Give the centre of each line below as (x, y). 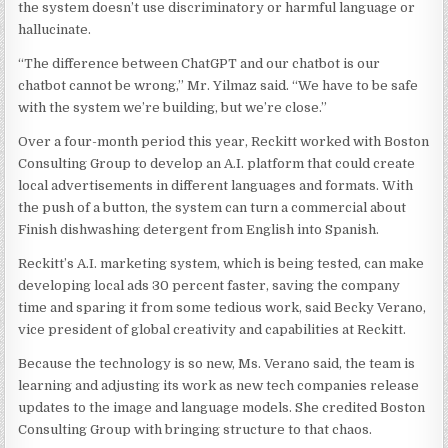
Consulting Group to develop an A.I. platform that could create (217, 163)
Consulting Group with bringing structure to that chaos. (195, 429)
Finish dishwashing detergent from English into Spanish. (199, 229)
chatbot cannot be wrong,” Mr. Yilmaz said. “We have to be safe (218, 85)
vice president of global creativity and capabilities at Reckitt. (212, 329)
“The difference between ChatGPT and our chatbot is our (199, 63)
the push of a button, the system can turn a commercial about (212, 207)
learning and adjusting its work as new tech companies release (219, 385)
